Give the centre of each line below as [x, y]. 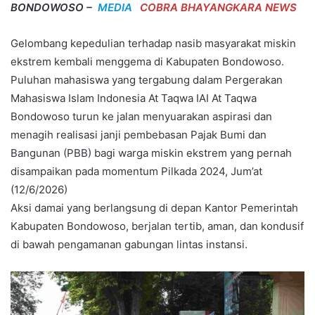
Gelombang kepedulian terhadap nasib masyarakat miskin [153, 44]
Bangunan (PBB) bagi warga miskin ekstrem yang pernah [151, 153]
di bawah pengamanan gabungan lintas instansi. [129, 245]
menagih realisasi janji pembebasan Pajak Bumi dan [139, 135]
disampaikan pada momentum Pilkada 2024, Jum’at [136, 172]
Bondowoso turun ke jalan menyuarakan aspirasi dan [141, 117]
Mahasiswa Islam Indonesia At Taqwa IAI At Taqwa [134, 98]
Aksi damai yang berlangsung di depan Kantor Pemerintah [154, 208]
